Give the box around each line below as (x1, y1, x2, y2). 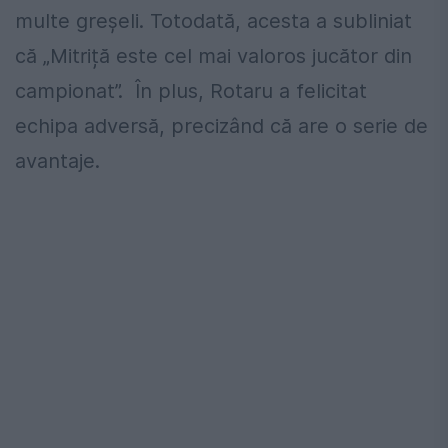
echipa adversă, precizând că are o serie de (15, 113, 428, 138)
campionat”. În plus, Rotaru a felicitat (15, 78, 367, 103)
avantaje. (15, 148, 100, 173)
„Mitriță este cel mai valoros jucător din (37, 43, 412, 68)
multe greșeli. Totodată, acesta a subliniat (15, 8, 412, 33)
